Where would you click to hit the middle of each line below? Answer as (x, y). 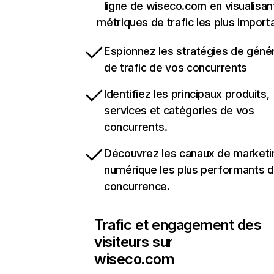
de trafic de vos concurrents (176, 68)
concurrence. (137, 186)
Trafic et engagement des (178, 225)
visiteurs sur (134, 242)
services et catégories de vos (179, 110)
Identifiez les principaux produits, (187, 94)
